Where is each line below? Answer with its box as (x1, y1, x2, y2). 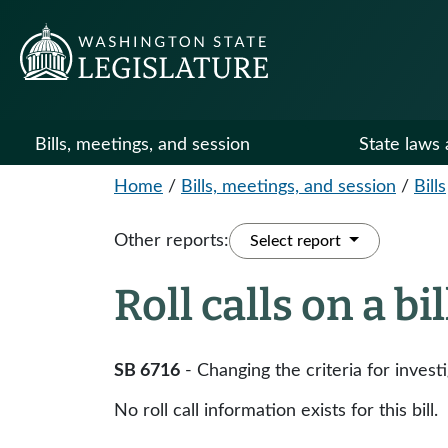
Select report (250, 233, 345, 249)
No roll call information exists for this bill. (114, 402, 438, 420)
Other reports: (114, 232, 229, 250)
